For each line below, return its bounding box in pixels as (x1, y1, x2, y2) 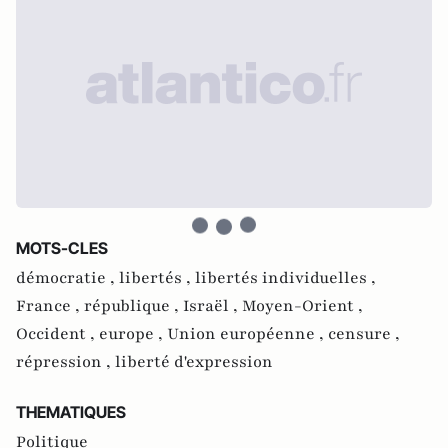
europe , (99, 323, 167, 345)
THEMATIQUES (16, 402, 126, 422)
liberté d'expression (115, 351, 273, 373)
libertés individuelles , (195, 267, 376, 289)
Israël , (183, 295, 242, 317)
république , (84, 295, 183, 317)
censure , (328, 323, 400, 345)
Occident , (16, 323, 99, 345)
